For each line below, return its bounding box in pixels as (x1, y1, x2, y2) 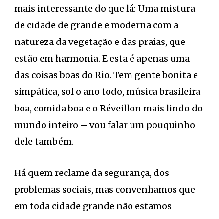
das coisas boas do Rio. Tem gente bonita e (14, 69, 198, 81)
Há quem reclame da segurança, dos (14, 167, 169, 178)
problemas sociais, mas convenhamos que (14, 183, 195, 195)
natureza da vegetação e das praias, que (14, 36, 185, 47)
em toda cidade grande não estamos (14, 200, 172, 212)
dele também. (14, 135, 74, 147)
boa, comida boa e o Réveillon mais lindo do (14, 102, 203, 114)
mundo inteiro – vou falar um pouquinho (14, 119, 195, 131)
